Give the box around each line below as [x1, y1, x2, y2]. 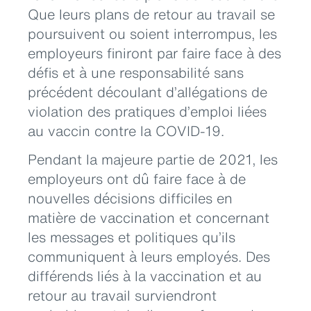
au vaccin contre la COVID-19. [28, 121, 224, 141]
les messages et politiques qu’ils [28, 226, 235, 247]
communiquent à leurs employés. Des [28, 246, 270, 267]
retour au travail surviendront [28, 285, 217, 305]
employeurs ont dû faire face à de [28, 168, 246, 189]
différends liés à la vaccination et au [28, 265, 262, 286]
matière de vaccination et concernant [28, 207, 269, 228]
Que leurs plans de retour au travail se [28, 4, 275, 24]
